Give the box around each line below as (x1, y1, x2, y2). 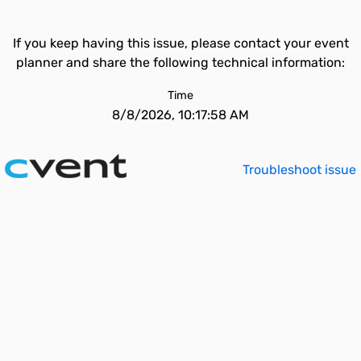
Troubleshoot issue (243, 162, 356, 177)
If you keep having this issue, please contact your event (12, 35, 349, 51)
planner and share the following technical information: (16, 55, 345, 70)
